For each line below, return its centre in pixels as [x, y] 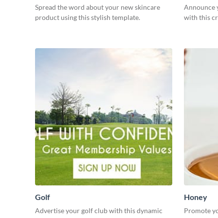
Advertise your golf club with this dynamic [99, 211]
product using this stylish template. [88, 18]
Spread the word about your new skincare [98, 7]
